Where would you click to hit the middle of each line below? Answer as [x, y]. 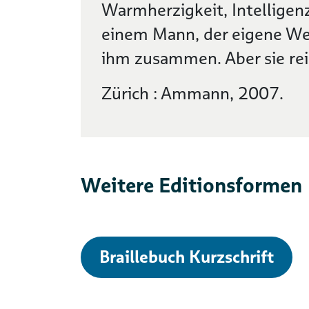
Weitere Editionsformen [191, 185]
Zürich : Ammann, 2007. [192, 93]
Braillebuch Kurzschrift [187, 257]
